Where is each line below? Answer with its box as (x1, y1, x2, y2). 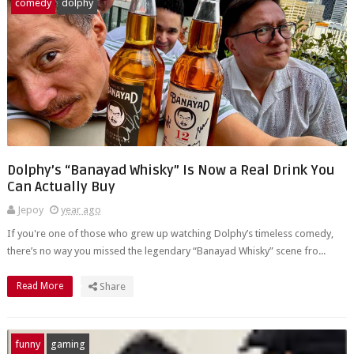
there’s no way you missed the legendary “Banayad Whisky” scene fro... (6, 245, 326, 257)
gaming (50, 338, 85, 350)
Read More (16, 281, 66, 292)
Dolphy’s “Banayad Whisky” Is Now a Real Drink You (6, 162, 335, 179)
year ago (60, 204, 101, 216)
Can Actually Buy (6, 179, 115, 195)
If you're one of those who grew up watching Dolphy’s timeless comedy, (6, 228, 333, 239)
